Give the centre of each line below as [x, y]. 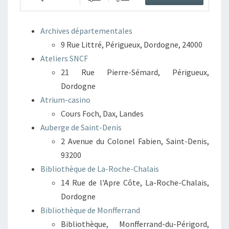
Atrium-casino [65, 100]
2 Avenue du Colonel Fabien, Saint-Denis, [135, 141]
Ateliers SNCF [64, 58]
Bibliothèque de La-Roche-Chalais [100, 169]
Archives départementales [86, 31]
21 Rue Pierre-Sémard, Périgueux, [135, 72]
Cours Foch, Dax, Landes [102, 113]
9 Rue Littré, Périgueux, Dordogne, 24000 [132, 44]
